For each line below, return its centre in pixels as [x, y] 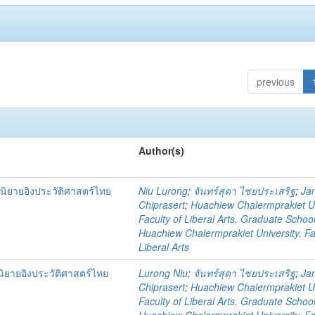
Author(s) [162, 150]
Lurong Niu [163, 273]
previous [275, 82]
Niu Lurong [163, 191]
